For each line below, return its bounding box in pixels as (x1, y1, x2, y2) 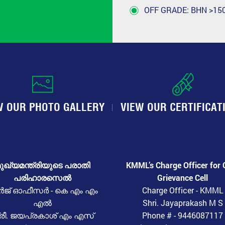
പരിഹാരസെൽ (14, 172, 71, 183)
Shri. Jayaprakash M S (142, 197, 223, 208)
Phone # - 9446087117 (142, 209, 223, 220)
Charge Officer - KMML (142, 184, 223, 195)
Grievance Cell (157, 172, 208, 183)
